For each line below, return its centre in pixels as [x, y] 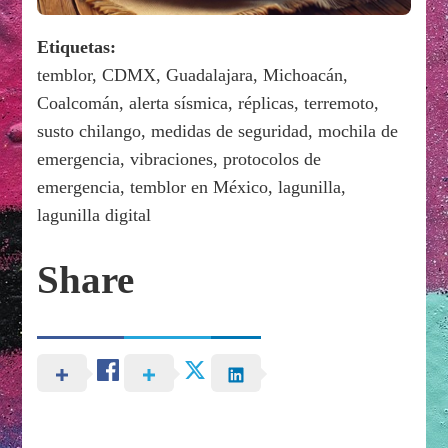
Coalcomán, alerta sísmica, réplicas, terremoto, [208, 102]
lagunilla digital [94, 214]
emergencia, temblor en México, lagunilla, [192, 186]
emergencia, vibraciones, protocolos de [179, 158]
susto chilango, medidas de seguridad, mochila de [218, 130]
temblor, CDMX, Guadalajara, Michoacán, [193, 74]
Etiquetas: [77, 46]
